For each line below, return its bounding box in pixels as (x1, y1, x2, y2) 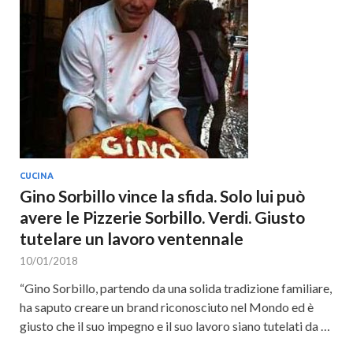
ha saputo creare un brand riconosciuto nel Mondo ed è (20, 299, 314, 314)
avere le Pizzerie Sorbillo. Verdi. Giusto (20, 207, 305, 227)
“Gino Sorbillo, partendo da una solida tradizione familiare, (20, 281, 332, 295)
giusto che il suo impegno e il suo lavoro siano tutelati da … (20, 318, 330, 333)
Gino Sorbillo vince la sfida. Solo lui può (20, 186, 305, 206)
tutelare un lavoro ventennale (20, 229, 243, 248)
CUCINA (20, 171, 54, 180)
